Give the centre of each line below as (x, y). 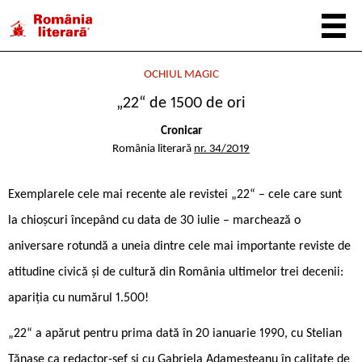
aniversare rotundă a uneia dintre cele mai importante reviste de (179, 246)
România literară (153, 149)
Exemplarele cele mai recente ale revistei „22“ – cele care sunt (175, 194)
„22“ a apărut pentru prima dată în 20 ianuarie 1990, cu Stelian (175, 333)
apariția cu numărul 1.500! (78, 298)
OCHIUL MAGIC (181, 75)
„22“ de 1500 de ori (181, 103)
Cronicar (181, 131)
